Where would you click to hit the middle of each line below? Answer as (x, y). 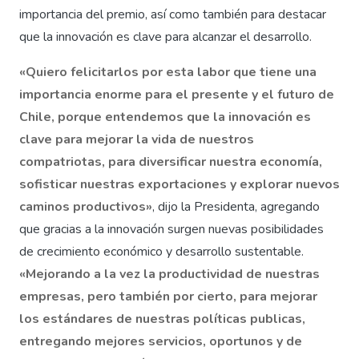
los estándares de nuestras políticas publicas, (162, 319)
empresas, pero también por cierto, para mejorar (168, 296)
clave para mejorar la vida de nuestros (137, 139)
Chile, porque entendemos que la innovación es (165, 117)
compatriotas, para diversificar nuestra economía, (171, 161)
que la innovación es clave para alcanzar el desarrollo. (165, 36)
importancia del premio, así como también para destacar (173, 14)
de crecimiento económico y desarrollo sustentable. (161, 251)
